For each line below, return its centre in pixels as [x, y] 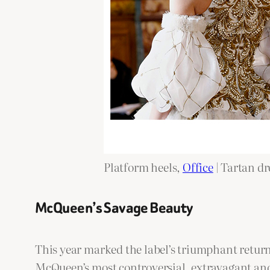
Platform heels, [143, 166]
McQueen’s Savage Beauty [114, 208]
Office [198, 166]
